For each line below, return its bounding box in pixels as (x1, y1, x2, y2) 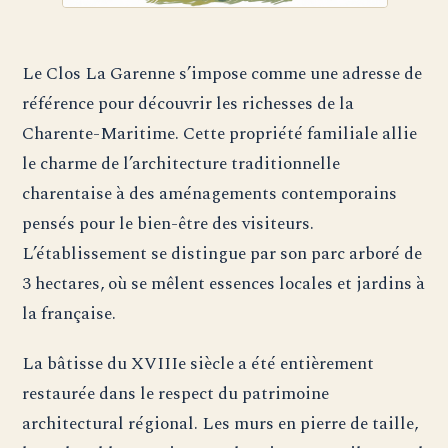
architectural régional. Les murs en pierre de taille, (22, 410, 419, 438)
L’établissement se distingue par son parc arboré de (22, 240, 423, 268)
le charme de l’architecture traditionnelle (22, 150, 341, 178)
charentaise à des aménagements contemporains (22, 180, 398, 208)
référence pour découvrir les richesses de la (22, 90, 355, 118)
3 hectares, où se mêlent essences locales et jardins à (22, 270, 426, 298)
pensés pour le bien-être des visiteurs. (22, 210, 315, 238)
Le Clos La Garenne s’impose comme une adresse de (22, 60, 423, 88)
